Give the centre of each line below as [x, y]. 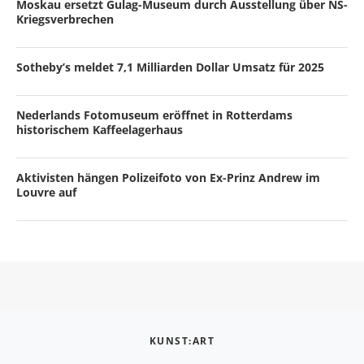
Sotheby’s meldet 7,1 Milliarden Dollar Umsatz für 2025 [170, 67]
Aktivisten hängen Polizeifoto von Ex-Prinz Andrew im [168, 178]
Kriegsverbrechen [65, 19]
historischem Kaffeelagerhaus [100, 130]
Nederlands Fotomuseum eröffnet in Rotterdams [154, 115]
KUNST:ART [182, 341]
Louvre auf [46, 193]
